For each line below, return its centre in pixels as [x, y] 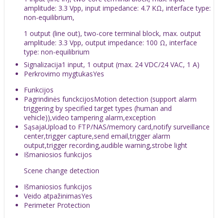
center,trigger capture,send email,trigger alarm [97, 136]
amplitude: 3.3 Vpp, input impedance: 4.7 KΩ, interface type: [117, 8]
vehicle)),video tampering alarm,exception [90, 117]
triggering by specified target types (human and [98, 108]
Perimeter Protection [57, 205]
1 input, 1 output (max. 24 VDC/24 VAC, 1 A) [131, 64]
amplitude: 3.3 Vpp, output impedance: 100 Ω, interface [110, 42]
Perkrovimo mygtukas [58, 73]
